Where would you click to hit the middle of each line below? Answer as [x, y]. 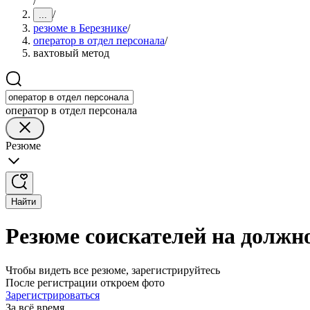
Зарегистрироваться [53, 295]
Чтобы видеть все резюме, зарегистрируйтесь [113, 270]
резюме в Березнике [80, 28]
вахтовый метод [71, 53]
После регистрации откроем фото [85, 282]
